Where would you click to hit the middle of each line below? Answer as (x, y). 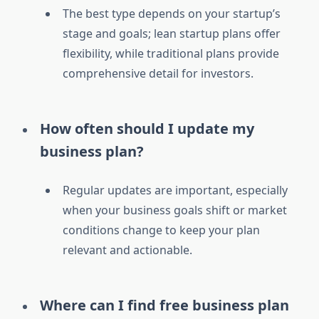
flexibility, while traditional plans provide (171, 54)
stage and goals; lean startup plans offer (172, 34)
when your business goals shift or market (175, 210)
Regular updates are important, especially (175, 190)
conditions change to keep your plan (161, 230)
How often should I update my (147, 129)
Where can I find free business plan (164, 305)
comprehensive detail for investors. (158, 74)
